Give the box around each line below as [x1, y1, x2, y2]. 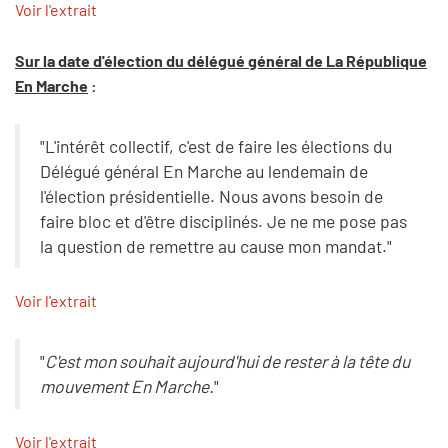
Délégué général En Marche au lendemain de [39, 159, 368, 182]
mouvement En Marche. [39, 374, 214, 397]
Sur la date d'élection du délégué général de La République [15, 50, 427, 70]
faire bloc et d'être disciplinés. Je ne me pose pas [39, 209, 407, 232]
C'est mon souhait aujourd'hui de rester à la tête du [44, 349, 410, 372]
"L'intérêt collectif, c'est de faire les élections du [39, 134, 392, 157]
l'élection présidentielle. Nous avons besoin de [39, 184, 383, 207]
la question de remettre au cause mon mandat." [39, 234, 392, 257]
